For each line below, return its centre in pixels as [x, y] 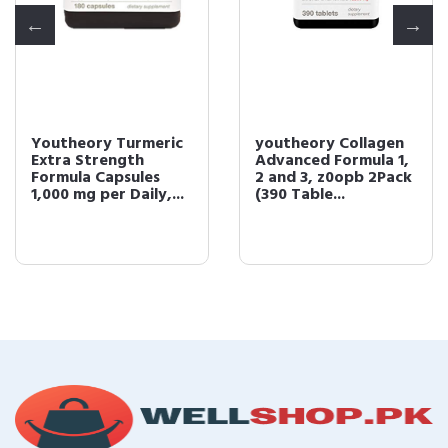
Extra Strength [87, 161]
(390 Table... [300, 195]
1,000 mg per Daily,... [107, 195]
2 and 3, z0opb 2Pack [333, 178]
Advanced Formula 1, [332, 161]
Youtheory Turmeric [107, 144]
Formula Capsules [95, 178]
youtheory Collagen [329, 144]
